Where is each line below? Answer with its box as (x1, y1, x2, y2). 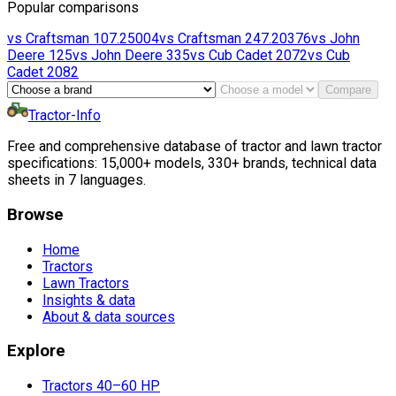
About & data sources (42, 308, 175, 325)
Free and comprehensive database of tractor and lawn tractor (7, 138, 382, 156)
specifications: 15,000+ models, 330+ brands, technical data (7, 155, 377, 172)
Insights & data (42, 291, 135, 308)
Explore (7, 341, 65, 362)
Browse (7, 204, 64, 225)
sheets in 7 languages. (7, 171, 146, 189)
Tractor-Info (28, 107, 101, 125)
